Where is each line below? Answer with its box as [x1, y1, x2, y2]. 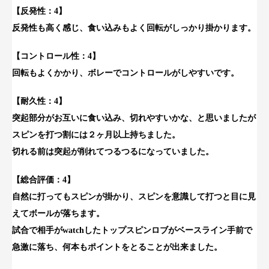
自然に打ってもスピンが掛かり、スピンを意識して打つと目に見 [12, 192, 256, 201]
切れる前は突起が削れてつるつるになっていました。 [12, 147, 214, 156]
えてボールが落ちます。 [12, 208, 104, 218]
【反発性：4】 [12, 7, 67, 16]
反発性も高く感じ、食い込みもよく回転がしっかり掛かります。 [12, 23, 256, 33]
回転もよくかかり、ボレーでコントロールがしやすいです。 [12, 68, 239, 78]
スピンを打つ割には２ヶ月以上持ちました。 [12, 130, 180, 139]
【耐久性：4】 [12, 96, 67, 106]
